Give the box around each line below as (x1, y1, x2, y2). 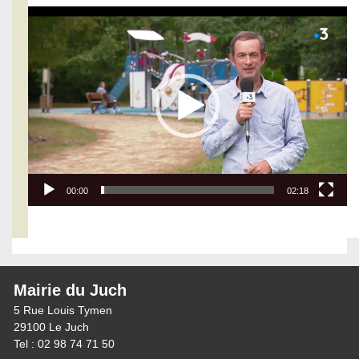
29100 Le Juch (14, 320, 89, 333)
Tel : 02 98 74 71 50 (14, 337, 115, 350)
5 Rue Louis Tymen (14, 303, 112, 317)
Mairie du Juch (14, 280, 127, 299)
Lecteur (27, 8, 70, 22)
